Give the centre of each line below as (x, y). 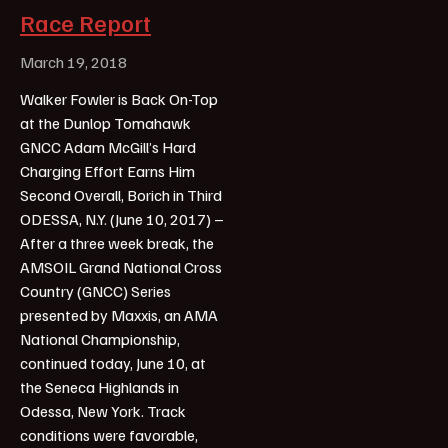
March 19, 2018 (73, 61)
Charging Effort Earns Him (107, 170)
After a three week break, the (117, 242)
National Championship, (100, 338)
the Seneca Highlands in (99, 386)
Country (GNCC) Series (95, 290)
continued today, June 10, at (113, 362)
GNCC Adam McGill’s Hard (108, 146)
